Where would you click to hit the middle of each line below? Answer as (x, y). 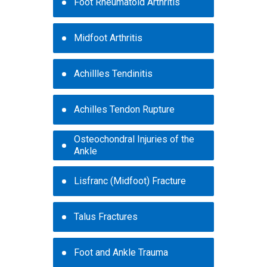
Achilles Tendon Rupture (124, 110)
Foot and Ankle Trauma (121, 253)
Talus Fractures (106, 217)
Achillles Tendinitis (113, 74)
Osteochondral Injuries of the (134, 139)
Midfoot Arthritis (108, 38)
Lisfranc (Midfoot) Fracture (130, 181)
